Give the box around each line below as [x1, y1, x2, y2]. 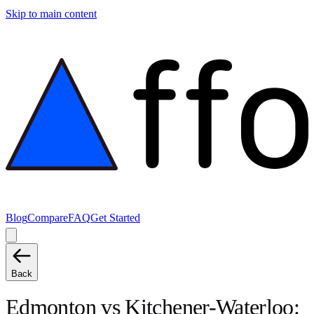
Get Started [90, 212, 140, 224]
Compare [27, 212, 68, 224]
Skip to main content [6, 8, 97, 20]
